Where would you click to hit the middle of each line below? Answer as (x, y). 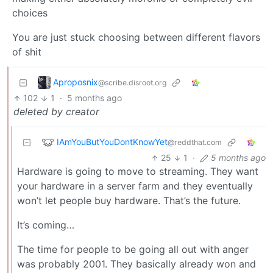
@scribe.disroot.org (132, 82)
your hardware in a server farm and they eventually (135, 186)
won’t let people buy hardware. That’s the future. (129, 201)
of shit (27, 52)
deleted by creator (56, 112)
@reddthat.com (195, 142)
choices (30, 13)
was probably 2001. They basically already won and (136, 264)
